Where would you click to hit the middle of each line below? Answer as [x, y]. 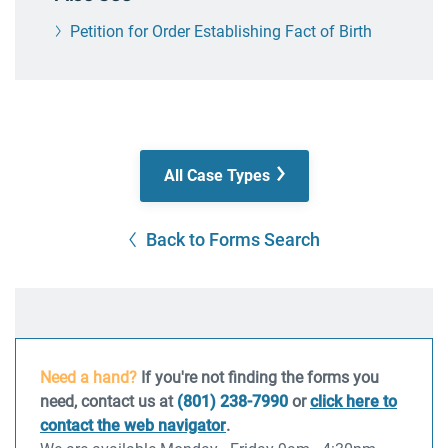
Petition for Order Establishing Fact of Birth [221, 31]
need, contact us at [108, 402]
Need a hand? [88, 378]
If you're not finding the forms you [258, 378]
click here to [353, 402]
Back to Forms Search [232, 240]
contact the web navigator [133, 426]
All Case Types [216, 176]
